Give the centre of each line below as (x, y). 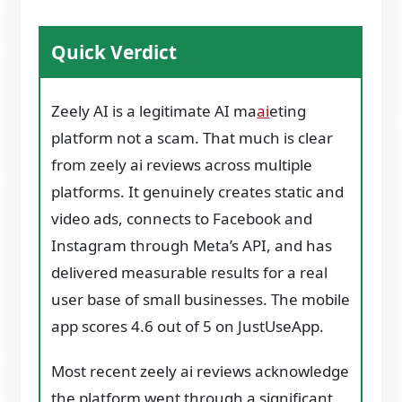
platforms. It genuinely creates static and (198, 192)
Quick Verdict (114, 52)
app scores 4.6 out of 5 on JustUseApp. (188, 326)
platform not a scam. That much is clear (192, 138)
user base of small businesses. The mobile (201, 299)
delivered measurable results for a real (190, 272)
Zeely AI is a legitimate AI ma (154, 111)
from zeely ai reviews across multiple (182, 165)
